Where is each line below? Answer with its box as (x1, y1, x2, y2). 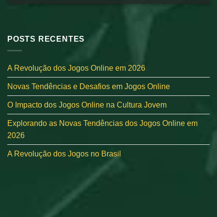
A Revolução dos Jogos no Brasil (7, 150, 121, 158)
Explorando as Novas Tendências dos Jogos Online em (7, 119, 198, 128)
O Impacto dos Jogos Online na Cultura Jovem (7, 101, 167, 109)
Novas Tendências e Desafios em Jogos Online (7, 82, 170, 91)
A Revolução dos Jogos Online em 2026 (7, 64, 145, 73)
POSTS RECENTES (7, 34, 85, 43)
